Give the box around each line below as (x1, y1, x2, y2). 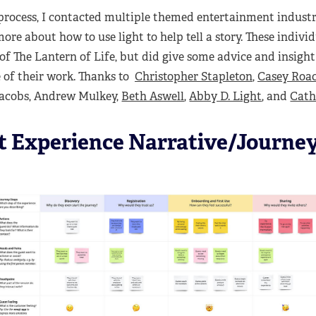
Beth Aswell (121, 88, 185, 104)
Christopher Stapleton (134, 68, 253, 84)
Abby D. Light (189, 88, 262, 104)
